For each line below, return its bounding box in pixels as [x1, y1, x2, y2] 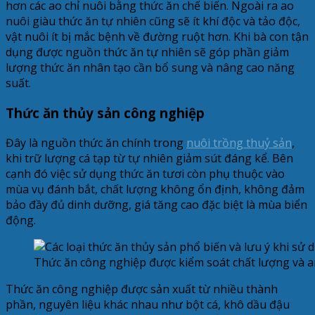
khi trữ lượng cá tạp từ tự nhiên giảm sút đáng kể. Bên [6, 150, 293, 166]
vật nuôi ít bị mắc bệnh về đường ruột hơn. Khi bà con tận [6, 29, 309, 45]
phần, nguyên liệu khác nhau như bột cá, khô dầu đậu [6, 296, 290, 312]
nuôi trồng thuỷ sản [186, 134, 292, 150]
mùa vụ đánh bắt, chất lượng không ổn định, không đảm [6, 181, 304, 197]
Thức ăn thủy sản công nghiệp [6, 104, 205, 122]
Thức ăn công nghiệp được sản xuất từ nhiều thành [6, 281, 278, 297]
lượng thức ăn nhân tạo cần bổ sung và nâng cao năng [6, 60, 295, 76]
